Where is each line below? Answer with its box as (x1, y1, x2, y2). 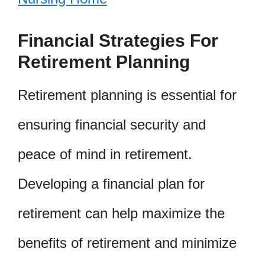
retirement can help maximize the (18, 205, 225, 222)
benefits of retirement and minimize (18, 235, 237, 251)
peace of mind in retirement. (18, 146, 192, 163)
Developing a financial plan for (18, 176, 205, 192)
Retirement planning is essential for (18, 87, 237, 104)
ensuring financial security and (18, 117, 206, 133)
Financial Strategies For (18, 31, 218, 51)
